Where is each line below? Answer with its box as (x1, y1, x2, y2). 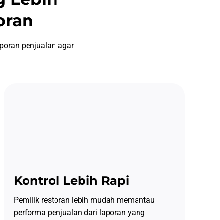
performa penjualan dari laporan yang (13, 208, 145, 218)
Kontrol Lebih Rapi (13, 173, 129, 188)
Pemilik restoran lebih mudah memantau (13, 195, 155, 205)
